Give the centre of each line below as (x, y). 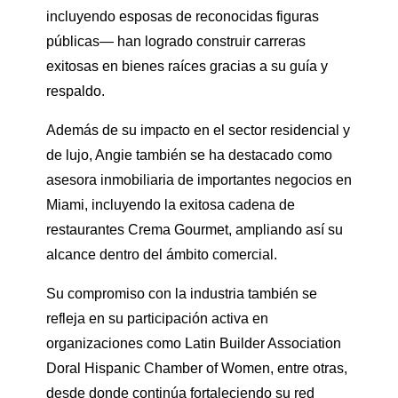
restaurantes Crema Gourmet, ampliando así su (195, 230)
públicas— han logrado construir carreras (176, 42)
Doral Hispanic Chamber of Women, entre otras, (197, 369)
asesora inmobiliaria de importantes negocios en (199, 180)
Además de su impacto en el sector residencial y (198, 131)
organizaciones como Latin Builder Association (194, 344)
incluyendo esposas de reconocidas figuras (183, 17)
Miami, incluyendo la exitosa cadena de (171, 205)
